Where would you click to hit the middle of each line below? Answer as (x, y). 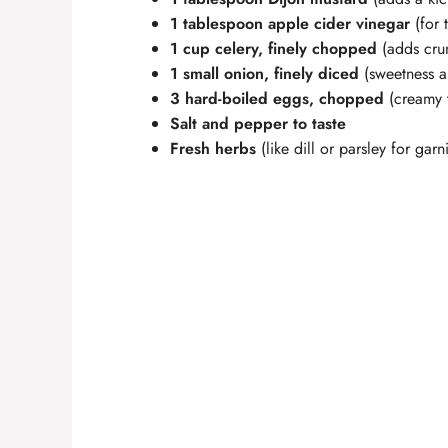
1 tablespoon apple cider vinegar (290, 24)
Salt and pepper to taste (258, 124)
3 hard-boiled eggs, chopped (277, 99)
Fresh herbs (213, 149)
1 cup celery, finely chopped (273, 49)
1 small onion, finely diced (264, 74)
